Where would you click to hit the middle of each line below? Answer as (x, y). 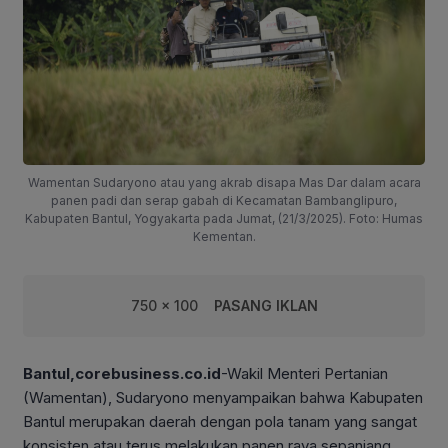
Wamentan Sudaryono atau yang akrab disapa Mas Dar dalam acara (224, 183)
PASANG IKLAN (265, 306)
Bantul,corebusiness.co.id (122, 374)
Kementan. (224, 237)
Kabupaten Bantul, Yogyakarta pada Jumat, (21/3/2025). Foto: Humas (224, 219)
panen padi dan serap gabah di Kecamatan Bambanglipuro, (224, 201)
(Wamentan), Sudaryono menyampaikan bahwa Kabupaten (223, 398)
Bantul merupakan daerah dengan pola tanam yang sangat (220, 422)
